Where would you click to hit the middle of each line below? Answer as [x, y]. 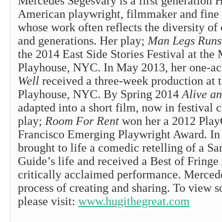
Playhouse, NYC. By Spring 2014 [100, 94]
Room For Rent [82, 121]
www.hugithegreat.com [134, 201]
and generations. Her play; [83, 41]
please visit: [48, 201]
